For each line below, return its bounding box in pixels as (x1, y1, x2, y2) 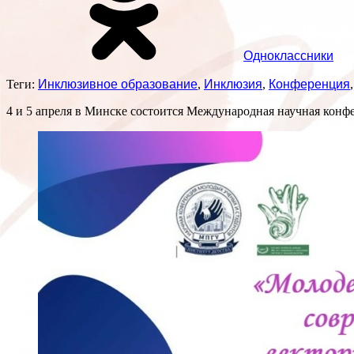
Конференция (269, 77, 350, 92)
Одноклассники (243, 49, 333, 63)
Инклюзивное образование (38, 77, 198, 92)
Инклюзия (204, 77, 262, 92)
